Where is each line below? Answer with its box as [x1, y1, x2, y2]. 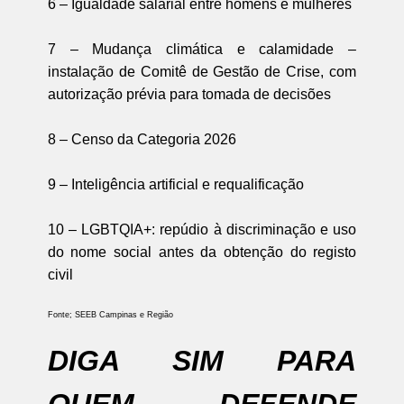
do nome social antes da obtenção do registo [47, 243, 357, 260]
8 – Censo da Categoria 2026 [47, 131, 236, 147]
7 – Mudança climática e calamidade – [47, 41, 357, 57]
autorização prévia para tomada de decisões [47, 86, 331, 102]
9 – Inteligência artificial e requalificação [47, 176, 304, 192]
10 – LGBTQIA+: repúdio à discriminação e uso [47, 221, 357, 237]
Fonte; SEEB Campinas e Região [47, 309, 173, 319]
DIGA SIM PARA [47, 344, 357, 377]
